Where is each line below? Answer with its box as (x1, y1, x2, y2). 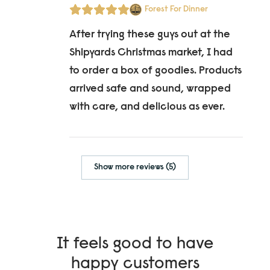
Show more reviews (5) (93, 163, 176, 172)
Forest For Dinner (144, 5, 208, 14)
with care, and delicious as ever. (69, 101, 225, 113)
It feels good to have (57, 235, 213, 253)
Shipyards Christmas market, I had (69, 47, 233, 58)
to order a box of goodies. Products (69, 65, 242, 77)
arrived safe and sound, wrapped (69, 83, 231, 95)
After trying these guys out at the (69, 29, 230, 40)
